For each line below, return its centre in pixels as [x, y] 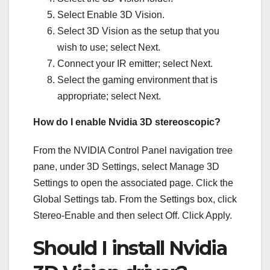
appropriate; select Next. [109, 96]
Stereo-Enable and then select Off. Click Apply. [133, 216]
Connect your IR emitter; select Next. [135, 64]
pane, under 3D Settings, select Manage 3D [126, 167]
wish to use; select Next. [109, 48]
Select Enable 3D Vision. [111, 15]
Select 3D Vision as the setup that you [138, 31]
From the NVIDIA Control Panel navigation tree [133, 151]
